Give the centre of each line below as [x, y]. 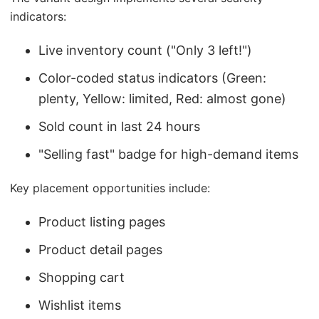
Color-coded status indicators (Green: [152, 78]
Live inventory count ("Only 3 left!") [145, 51]
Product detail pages [100, 250]
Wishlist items [80, 305]
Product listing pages [102, 222]
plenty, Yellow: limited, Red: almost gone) [162, 99]
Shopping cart [82, 278]
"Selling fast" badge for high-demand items [168, 155]
